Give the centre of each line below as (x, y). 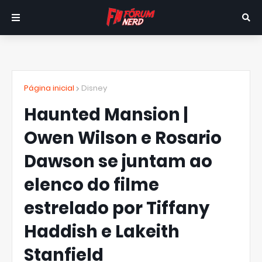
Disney (94, 88)
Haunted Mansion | (106, 115)
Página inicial (49, 88)
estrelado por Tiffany (117, 208)
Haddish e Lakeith (102, 232)
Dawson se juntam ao (118, 161)
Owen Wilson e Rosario (123, 138)
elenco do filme (92, 185)
